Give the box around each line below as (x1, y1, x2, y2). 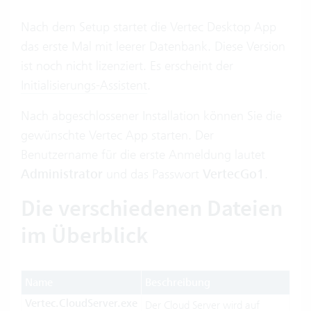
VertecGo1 (203, 166, 264, 183)
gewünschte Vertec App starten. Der (21, 127, 214, 144)
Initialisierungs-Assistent (21, 77, 147, 94)
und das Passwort (103, 166, 203, 183)
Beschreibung (145, 276, 210, 290)
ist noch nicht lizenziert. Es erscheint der (21, 58, 233, 74)
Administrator (21, 166, 103, 183)
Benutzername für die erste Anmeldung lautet (21, 146, 265, 163)
